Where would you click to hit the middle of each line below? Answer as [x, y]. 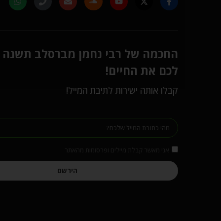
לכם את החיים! [142, 71]
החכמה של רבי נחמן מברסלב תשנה [90, 54]
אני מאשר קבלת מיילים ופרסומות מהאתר [117, 150]
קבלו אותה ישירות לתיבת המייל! [122, 91]
